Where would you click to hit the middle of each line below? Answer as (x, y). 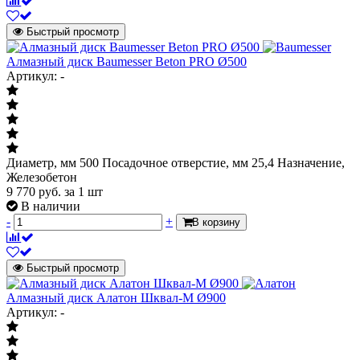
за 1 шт (84, 191)
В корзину (216, 222)
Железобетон (42, 177)
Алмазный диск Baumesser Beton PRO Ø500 (127, 61)
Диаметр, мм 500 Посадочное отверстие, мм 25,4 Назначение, (176, 162)
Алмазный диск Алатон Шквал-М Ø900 (116, 297)
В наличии (51, 206)
